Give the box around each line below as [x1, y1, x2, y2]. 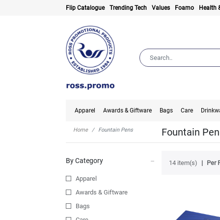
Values [152, 4, 170, 11]
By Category [66, 157, 104, 165]
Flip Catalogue [66, 4, 105, 11]
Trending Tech [110, 4, 147, 11]
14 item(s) [168, 159, 197, 167]
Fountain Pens [98, 127, 134, 134]
